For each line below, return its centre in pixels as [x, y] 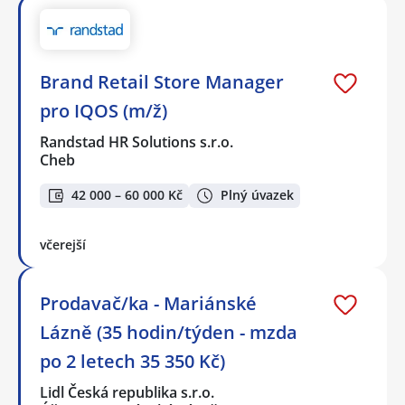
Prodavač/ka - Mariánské [148, 303]
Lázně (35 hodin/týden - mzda [169, 332]
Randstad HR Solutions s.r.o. [137, 142]
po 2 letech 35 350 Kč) [132, 361]
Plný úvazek [257, 195]
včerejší [63, 244]
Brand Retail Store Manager [162, 82]
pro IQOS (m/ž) [104, 111]
